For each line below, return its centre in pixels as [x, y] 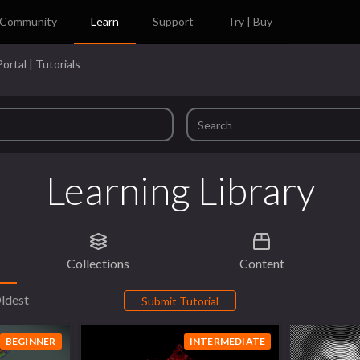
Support [174, 21]
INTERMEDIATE [227, 342]
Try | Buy [250, 21]
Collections [98, 263]
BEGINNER [31, 342]
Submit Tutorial [180, 301]
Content [262, 263]
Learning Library [180, 190]
